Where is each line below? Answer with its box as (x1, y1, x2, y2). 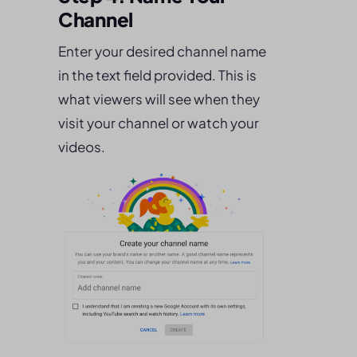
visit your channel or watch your (58, 114, 259, 131)
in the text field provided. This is (58, 66, 257, 84)
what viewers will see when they (58, 90, 260, 108)
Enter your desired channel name (58, 42, 266, 60)
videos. (58, 138, 105, 155)
